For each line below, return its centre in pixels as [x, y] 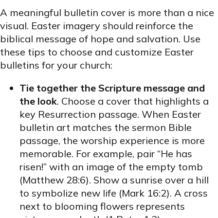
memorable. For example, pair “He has [106, 154]
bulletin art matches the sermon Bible [106, 127]
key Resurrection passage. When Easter [110, 114]
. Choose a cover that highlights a [133, 101]
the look [38, 101]
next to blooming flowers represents [102, 206]
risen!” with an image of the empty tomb [111, 167]
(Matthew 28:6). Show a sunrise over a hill [114, 180]
